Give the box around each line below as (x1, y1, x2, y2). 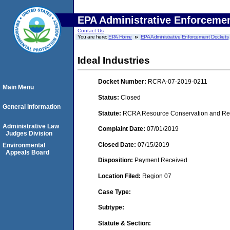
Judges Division (6, 130, 52, 137)
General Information (3, 103, 61, 110)
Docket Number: (98, 78, 148, 86)
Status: (98, 93, 121, 101)
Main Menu (3, 84, 34, 91)
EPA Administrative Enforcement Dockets (140, 34, 229, 40)
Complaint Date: (98, 125, 147, 133)
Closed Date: (98, 141, 138, 148)
